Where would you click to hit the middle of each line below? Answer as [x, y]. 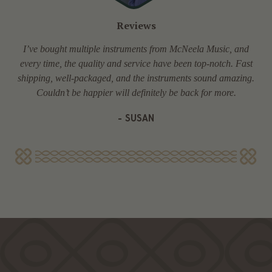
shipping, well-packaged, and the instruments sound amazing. [136, 78]
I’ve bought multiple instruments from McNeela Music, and [136, 49]
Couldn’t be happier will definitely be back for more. [136, 92]
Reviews [136, 25]
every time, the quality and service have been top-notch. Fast [136, 63]
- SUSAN [136, 118]
